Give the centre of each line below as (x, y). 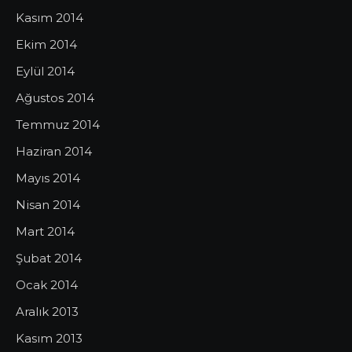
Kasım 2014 (49, 18)
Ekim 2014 (46, 44)
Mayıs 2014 (48, 178)
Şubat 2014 (49, 258)
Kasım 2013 (49, 338)
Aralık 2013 (47, 312)
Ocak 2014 (47, 285)
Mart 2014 (45, 231)
